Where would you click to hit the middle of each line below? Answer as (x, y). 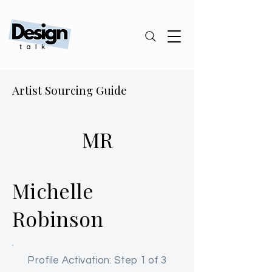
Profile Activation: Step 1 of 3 (97, 260)
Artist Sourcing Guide (70, 90)
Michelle (53, 191)
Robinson (58, 219)
